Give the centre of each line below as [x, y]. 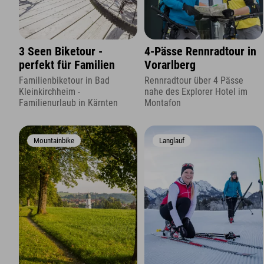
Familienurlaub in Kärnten [68, 103]
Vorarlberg [170, 65]
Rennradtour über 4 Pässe [194, 81]
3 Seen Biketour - [61, 51]
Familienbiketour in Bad [64, 81]
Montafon [163, 103]
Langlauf [172, 140]
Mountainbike [54, 140]
